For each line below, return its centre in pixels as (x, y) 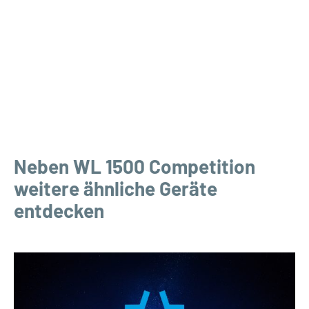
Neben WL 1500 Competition (134, 167)
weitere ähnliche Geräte (116, 189)
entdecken (59, 211)
